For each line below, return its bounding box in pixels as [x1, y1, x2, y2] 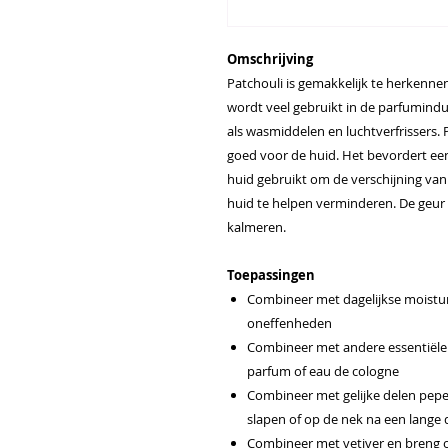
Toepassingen [227, 266, 315, 285]
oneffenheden [247, 314, 335, 333]
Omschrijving [227, 50, 313, 69]
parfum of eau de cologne [247, 362, 402, 381]
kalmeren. [227, 218, 286, 237]
